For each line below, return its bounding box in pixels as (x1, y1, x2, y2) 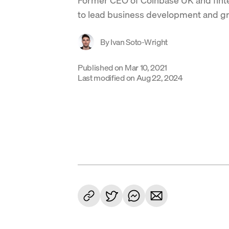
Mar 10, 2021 (124, 62, 168, 73)
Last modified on (78, 72, 135, 83)
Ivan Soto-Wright (110, 36, 168, 47)
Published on (78, 62, 124, 73)
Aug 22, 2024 (136, 72, 183, 83)
